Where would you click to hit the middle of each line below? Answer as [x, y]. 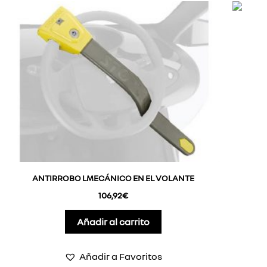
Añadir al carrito [113, 221]
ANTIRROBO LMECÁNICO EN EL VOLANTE [113, 178]
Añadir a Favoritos [121, 256]
